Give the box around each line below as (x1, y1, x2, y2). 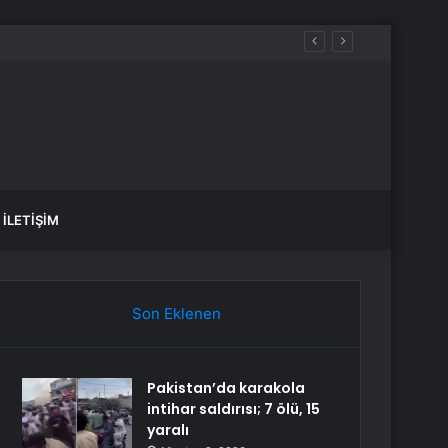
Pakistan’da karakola (147, 378, 306, 398)
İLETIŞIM (3, 212, 59, 228)
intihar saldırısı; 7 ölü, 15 (147, 399, 321, 419)
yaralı (147, 420, 190, 440)
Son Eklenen (131, 304, 221, 323)
